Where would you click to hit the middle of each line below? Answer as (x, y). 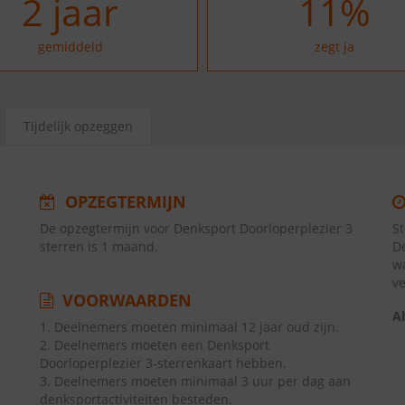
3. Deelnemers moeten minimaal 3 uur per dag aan (195, 381)
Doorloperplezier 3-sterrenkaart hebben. (163, 363)
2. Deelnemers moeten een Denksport (155, 345)
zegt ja (334, 47)
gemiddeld (70, 47)
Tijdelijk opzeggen (78, 126)
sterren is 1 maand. (99, 246)
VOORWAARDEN (125, 300)
